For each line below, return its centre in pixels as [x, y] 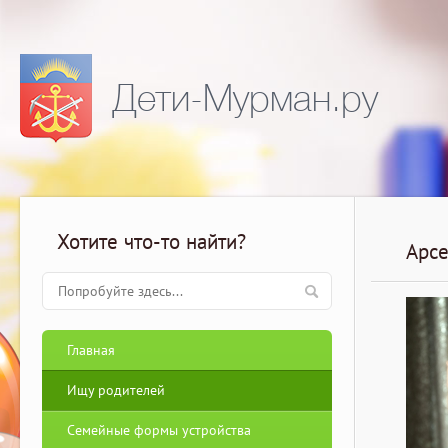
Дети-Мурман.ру [245, 98]
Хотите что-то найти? [151, 241]
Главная [91, 350]
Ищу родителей [116, 390]
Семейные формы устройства [159, 430]
